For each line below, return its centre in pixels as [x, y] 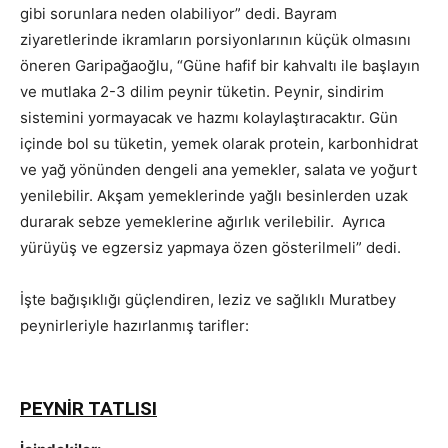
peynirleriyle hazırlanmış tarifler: [138, 326]
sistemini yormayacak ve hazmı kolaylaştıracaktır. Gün [209, 118]
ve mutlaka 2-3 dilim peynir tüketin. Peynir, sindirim [202, 92]
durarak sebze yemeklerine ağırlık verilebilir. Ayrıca [202, 222]
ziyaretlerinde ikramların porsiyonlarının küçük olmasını [215, 40]
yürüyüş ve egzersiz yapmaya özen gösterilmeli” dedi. [210, 248]
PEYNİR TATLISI [88, 409]
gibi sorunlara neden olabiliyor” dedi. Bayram [178, 14]
